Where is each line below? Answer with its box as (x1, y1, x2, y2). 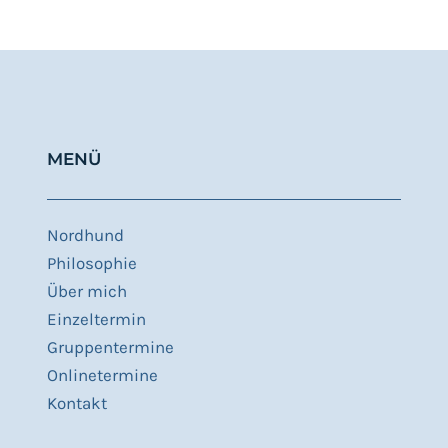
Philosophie (46, 253, 137, 274)
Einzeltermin (46, 309, 146, 330)
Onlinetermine (46, 365, 158, 386)
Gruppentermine (46, 337, 174, 358)
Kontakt (46, 393, 107, 414)
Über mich (46, 281, 127, 302)
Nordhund (46, 225, 124, 246)
